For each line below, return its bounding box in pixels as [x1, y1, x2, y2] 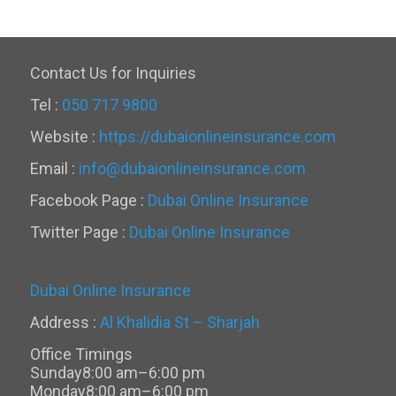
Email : [29, 159, 79, 178]
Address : [29, 313, 100, 331]
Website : [29, 127, 99, 146]
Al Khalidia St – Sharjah [99, 313, 260, 331]
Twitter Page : [29, 223, 129, 241]
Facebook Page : [29, 191, 148, 209]
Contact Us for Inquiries [29, 64, 196, 82]
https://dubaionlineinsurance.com [98, 127, 336, 146]
